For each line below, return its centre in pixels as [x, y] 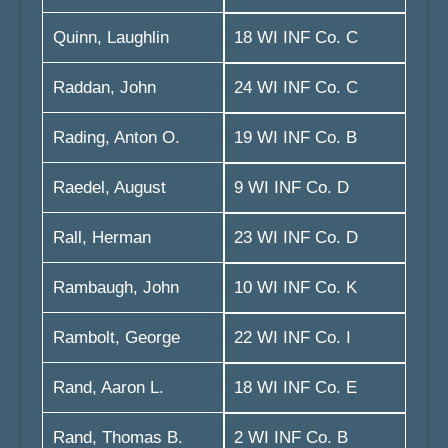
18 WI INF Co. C [295, 37]
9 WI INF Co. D [291, 187]
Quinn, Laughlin [110, 37]
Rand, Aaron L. [108, 387]
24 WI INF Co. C [295, 87]
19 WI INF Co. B [295, 137]
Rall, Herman [101, 237]
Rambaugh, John [115, 287]
